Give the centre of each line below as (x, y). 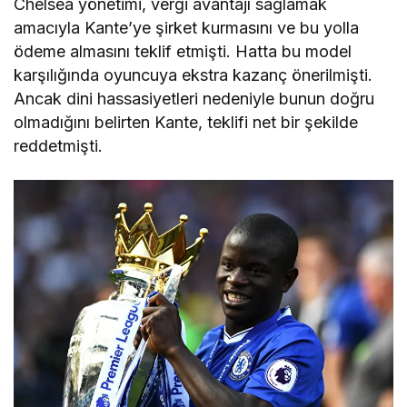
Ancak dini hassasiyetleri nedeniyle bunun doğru (194, 99)
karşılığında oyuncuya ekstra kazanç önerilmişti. (194, 75)
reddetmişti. (58, 146)
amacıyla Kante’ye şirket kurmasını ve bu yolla (187, 28)
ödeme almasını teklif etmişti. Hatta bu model (183, 52)
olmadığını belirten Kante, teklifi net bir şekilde (186, 123)
